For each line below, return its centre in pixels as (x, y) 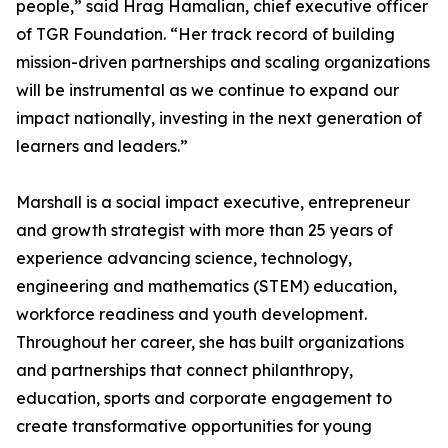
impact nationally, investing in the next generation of (219, 118)
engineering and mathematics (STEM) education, (206, 286)
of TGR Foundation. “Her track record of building (205, 34)
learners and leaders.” (102, 146)
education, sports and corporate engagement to (204, 398)
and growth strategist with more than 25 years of (204, 230)
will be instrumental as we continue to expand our (207, 90)
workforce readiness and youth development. (191, 314)
